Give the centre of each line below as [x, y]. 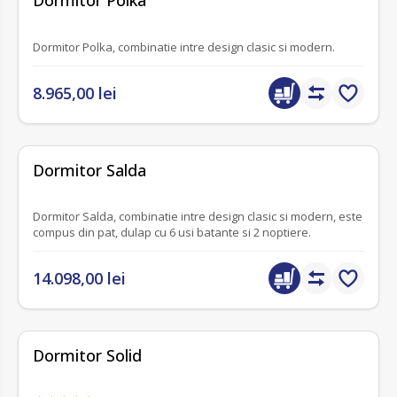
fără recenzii [63, 160]
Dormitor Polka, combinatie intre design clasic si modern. [184, 47]
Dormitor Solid [87, 356]
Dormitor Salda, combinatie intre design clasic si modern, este [198, 217]
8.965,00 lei [75, 93]
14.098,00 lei [79, 279]
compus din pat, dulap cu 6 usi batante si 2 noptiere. [172, 233]
